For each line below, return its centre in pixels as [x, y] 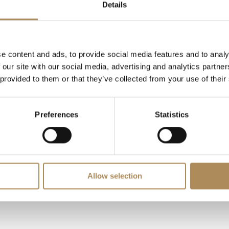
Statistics [172, 114]
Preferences [57, 114]
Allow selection [114, 176]
